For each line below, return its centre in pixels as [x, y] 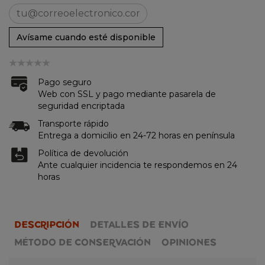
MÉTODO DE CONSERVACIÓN [83, 242]
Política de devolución [83, 153]
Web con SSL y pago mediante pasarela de [127, 94]
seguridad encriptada [81, 106]
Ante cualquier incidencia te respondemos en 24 [138, 165]
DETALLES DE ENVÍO [139, 224]
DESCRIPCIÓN [47, 224]
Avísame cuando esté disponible [86, 37]
